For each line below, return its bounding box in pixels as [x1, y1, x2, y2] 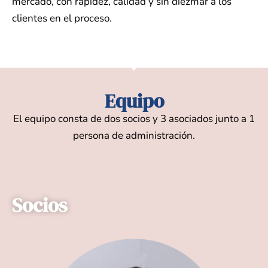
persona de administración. [73, 129, 195, 143]
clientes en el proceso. [12, 11, 112, 26]
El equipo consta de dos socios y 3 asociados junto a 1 [13, 112, 255, 126]
